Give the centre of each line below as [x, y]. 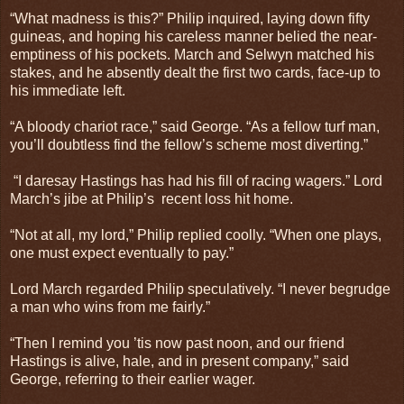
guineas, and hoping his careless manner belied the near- [193, 36]
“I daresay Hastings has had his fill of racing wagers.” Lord [198, 180]
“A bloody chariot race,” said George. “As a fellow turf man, [195, 126]
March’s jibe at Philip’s [84, 198]
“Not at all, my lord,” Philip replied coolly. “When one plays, [196, 234]
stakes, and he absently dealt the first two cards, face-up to [195, 72]
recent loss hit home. [227, 198]
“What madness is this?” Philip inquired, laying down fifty [190, 18]
